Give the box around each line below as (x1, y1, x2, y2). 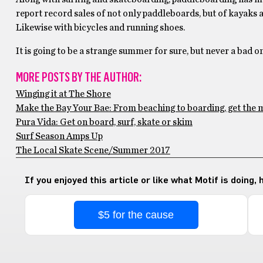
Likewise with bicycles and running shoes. (15, 23, 187, 32)
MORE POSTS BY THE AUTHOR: (15, 69, 141, 85)
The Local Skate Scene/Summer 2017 (15, 146, 170, 155)
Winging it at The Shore (15, 89, 111, 99)
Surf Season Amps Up (15, 131, 103, 141)
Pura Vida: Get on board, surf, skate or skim (15, 117, 193, 127)
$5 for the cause (98, 209, 174, 221)
